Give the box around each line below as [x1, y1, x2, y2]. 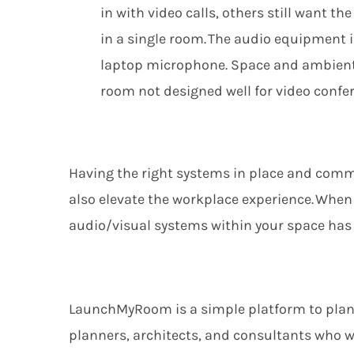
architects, [133, 326, 205, 345]
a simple [190, 300, 248, 318]
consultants [233, 326, 311, 345]
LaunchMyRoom [69, 300, 172, 318]
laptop [100, 56, 146, 74]
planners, [69, 326, 133, 345]
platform [248, 300, 306, 318]
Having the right [69, 164, 176, 183]
